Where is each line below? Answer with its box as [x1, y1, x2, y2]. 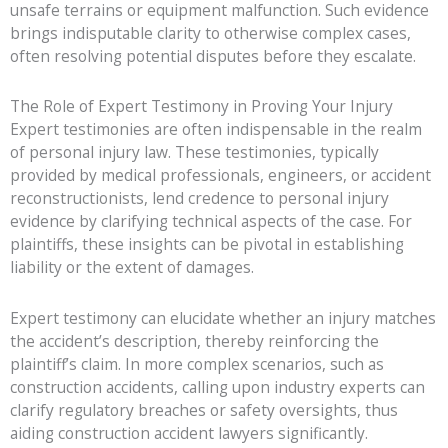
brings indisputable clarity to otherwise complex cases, [10, 22, 411, 45]
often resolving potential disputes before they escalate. [10, 45, 416, 68]
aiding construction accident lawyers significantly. [10, 421, 368, 444]
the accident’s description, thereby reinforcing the [10, 329, 379, 352]
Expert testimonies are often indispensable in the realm [10, 118, 422, 141]
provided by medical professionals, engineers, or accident [10, 164, 431, 187]
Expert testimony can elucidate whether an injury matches [10, 306, 436, 329]
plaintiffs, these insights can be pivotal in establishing [10, 233, 404, 256]
